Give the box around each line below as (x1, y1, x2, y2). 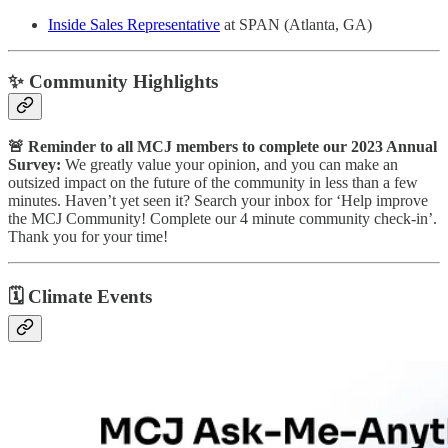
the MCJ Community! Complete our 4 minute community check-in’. (8, 210, 437, 228)
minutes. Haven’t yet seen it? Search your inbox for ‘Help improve (8, 192, 428, 210)
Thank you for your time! (8, 228, 168, 246)
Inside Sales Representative (48, 15, 220, 33)
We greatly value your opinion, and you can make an (65, 156, 398, 174)
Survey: (8, 156, 65, 174)
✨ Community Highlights (8, 70, 218, 92)
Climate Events (28, 286, 152, 308)
